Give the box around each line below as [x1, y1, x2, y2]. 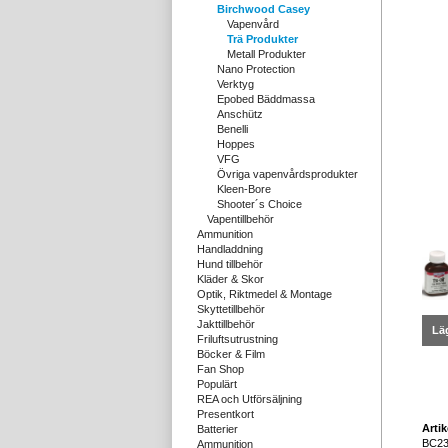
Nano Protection [217, 63, 295, 75]
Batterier [197, 423, 238, 435]
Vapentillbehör [207, 213, 274, 225]
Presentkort [197, 408, 254, 420]
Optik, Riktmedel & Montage [197, 288, 332, 300]
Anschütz [217, 108, 263, 120]
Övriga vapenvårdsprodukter [217, 168, 358, 180]
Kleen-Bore [217, 183, 271, 195]
